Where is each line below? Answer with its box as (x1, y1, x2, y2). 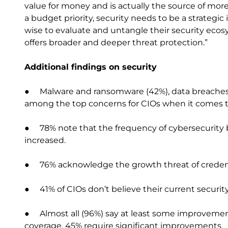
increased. (24, 135, 68, 145)
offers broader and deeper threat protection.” (24, 38, 208, 47)
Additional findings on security (24, 62, 157, 72)
